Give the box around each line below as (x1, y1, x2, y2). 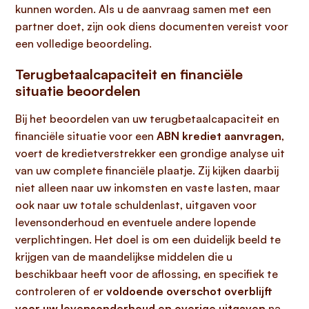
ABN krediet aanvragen (157, 129, 281, 143)
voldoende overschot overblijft (106, 284, 272, 298)
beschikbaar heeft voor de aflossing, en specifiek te (15, 267, 278, 281)
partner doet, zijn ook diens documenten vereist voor (15, 19, 288, 33)
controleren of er (15, 284, 106, 298)
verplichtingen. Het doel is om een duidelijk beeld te (15, 232, 281, 246)
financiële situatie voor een (15, 129, 157, 143)
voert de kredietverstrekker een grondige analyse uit (15, 146, 285, 160)
